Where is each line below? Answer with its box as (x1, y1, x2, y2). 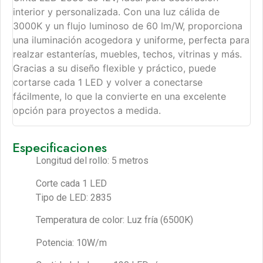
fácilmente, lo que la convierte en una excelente (13, 90, 226, 102)
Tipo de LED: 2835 (36, 191, 112, 203)
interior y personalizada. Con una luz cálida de (13, 6, 220, 18)
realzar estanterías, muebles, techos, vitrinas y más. (13, 48, 242, 60)
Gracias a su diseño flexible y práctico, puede (13, 62, 216, 74)
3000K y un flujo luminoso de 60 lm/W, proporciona (13, 20, 242, 32)
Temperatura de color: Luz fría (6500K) (36, 214, 193, 226)
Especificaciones (12, 138, 107, 157)
